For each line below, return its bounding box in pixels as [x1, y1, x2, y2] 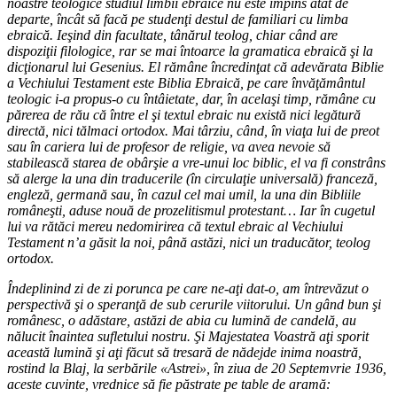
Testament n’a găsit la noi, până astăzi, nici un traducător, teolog [7, 234, 370, 250]
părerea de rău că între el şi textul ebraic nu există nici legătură [7, 106, 361, 122]
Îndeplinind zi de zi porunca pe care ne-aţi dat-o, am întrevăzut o [7, 280, 369, 296]
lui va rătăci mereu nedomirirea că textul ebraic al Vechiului [7, 218, 343, 234]
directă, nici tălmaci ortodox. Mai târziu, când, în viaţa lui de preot [7, 122, 379, 138]
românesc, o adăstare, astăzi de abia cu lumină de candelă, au [7, 312, 356, 328]
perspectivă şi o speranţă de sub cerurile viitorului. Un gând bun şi [7, 296, 381, 312]
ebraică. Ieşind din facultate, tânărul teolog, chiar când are [7, 27, 338, 43]
